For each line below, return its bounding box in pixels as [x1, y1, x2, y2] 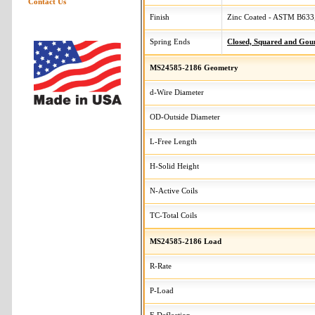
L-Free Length [150, 138, 197, 146]
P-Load [150, 287, 174, 295]
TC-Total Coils [150, 212, 197, 219]
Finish [150, 13, 169, 21]
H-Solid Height [150, 162, 199, 170]
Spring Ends [150, 38, 190, 46]
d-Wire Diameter [150, 89, 204, 96]
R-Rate [150, 262, 172, 270]
